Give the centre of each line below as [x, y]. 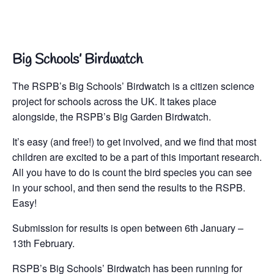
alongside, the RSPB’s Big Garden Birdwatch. [112, 116]
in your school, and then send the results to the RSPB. [129, 187]
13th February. [43, 243]
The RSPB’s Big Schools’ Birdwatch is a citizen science [133, 86]
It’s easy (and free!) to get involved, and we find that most [134, 141]
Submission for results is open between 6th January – [128, 228]
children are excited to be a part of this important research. [137, 157]
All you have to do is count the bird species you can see [132, 172]
